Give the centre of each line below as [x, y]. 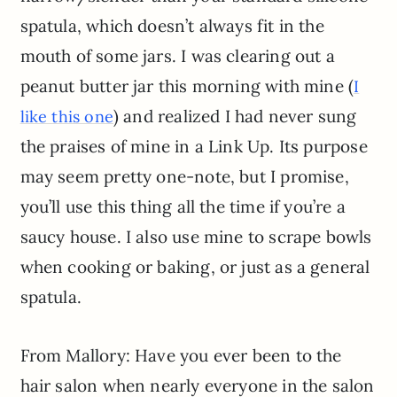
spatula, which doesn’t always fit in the [172, 26]
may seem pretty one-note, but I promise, [184, 177]
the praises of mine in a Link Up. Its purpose [194, 147]
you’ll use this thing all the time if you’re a [183, 207]
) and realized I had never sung [235, 117]
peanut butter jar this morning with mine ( [187, 86]
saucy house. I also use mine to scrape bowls [196, 237]
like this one [66, 117]
